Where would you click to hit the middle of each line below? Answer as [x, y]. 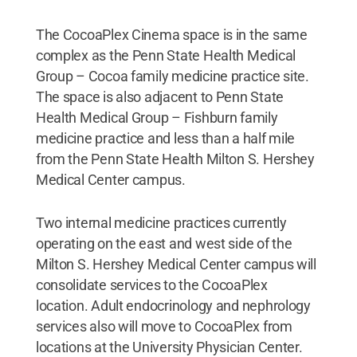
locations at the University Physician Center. [169, 347]
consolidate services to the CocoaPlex [151, 284]
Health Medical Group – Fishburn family [157, 117]
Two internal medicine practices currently [161, 222]
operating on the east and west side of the [164, 243]
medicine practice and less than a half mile [165, 138]
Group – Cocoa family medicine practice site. [172, 76]
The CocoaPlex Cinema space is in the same [171, 34]
